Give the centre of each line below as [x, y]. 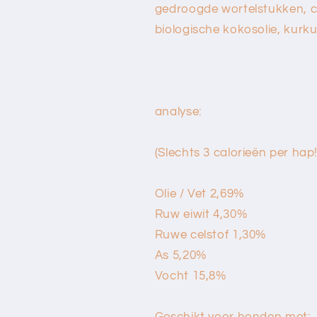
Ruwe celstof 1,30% [211, 235]
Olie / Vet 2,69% [199, 194]
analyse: [178, 111]
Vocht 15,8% [190, 276]
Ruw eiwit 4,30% [201, 214]
